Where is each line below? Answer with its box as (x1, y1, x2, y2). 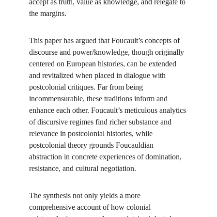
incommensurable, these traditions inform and (29, 94, 170, 103)
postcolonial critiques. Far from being (29, 83, 145, 91)
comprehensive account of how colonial (29, 203, 153, 211)
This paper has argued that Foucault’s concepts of (29, 36, 182, 45)
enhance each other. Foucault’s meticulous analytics (29, 106, 188, 114)
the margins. (29, 9, 66, 17)
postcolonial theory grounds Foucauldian (29, 141, 155, 149)
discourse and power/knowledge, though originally (29, 48, 186, 56)
